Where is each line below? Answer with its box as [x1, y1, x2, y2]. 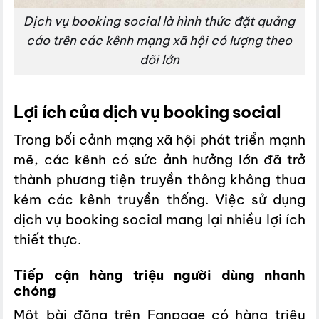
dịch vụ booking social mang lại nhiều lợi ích [14, 210, 305, 228]
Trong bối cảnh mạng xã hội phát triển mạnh [14, 130, 305, 148]
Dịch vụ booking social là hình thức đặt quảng [23, 14, 296, 30]
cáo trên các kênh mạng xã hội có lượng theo [26, 33, 293, 49]
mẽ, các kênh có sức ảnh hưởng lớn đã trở [14, 150, 305, 168]
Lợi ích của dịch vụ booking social [14, 101, 281, 122]
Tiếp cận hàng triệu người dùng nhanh [14, 266, 305, 283]
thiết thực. [14, 230, 82, 248]
